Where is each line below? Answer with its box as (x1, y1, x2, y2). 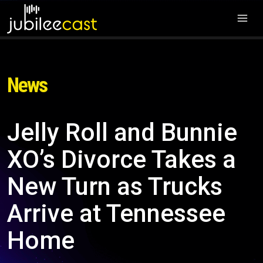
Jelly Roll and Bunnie (7, 118, 237, 147)
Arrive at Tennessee (7, 199, 225, 228)
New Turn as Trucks (7, 172, 222, 201)
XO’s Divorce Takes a (7, 145, 236, 174)
